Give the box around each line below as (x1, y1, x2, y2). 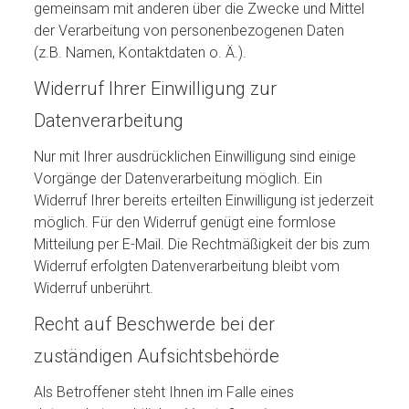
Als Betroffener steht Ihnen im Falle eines (34, 383, 295, 401)
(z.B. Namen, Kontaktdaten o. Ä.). (34, 44, 247, 61)
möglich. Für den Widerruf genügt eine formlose (34, 214, 337, 231)
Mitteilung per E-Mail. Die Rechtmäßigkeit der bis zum (34, 236, 371, 253)
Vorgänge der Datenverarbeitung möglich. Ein (34, 170, 323, 187)
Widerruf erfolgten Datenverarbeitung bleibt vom (34, 257, 341, 275)
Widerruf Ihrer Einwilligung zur (34, 78, 278, 100)
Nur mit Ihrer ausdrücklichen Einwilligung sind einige (34, 148, 357, 165)
